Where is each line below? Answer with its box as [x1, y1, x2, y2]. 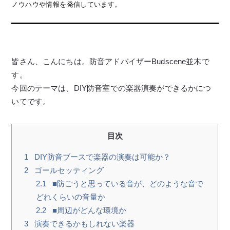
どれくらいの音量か [35, 193, 105, 201]
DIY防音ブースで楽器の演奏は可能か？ [32, 152, 171, 161]
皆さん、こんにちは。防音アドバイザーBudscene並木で [11, 57, 209, 66]
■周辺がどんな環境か [50, 206, 126, 215]
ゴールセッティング [32, 166, 104, 175]
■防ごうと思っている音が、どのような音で [50, 179, 203, 188]
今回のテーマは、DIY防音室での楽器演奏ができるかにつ [11, 84, 212, 92]
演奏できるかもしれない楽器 [32, 219, 135, 228]
